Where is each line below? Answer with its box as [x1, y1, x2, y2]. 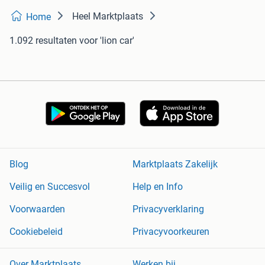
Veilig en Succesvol [9, 181, 90, 193]
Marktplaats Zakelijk [132, 159, 218, 170]
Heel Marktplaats [72, 11, 143, 22]
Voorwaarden [9, 203, 65, 215]
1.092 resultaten [9, 35, 77, 47]
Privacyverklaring [132, 203, 204, 215]
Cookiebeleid [9, 226, 63, 238]
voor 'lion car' [79, 35, 134, 47]
